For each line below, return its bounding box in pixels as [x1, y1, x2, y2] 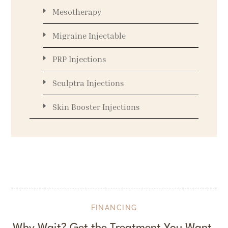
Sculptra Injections [52, 78, 124, 89]
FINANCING [91, 204, 137, 212]
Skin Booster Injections [52, 101, 140, 112]
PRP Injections [52, 54, 106, 65]
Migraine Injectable [52, 30, 126, 41]
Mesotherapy [52, 7, 101, 17]
